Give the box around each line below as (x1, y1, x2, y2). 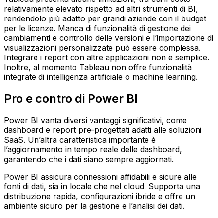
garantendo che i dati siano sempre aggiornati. (4, 154, 174, 164)
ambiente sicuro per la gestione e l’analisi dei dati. (4, 200, 184, 211)
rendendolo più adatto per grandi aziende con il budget (4, 13, 206, 23)
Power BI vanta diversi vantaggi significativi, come (4, 115, 187, 125)
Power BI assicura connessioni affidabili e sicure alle (4, 171, 197, 182)
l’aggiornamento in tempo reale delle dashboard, (4, 144, 182, 154)
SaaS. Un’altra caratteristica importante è (4, 134, 156, 145)
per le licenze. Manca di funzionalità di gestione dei (4, 23, 191, 33)
